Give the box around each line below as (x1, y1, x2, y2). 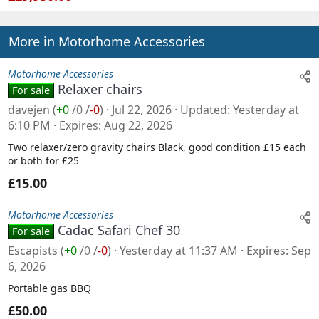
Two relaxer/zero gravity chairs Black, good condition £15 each (8, 140, 306, 154)
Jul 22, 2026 (112, 101, 172, 117)
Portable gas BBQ (8, 281, 91, 295)
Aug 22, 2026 (104, 117, 172, 133)
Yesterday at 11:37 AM (120, 242, 238, 258)
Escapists (8, 242, 58, 258)
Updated (180, 101, 227, 117)
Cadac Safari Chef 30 (58, 221, 181, 239)
